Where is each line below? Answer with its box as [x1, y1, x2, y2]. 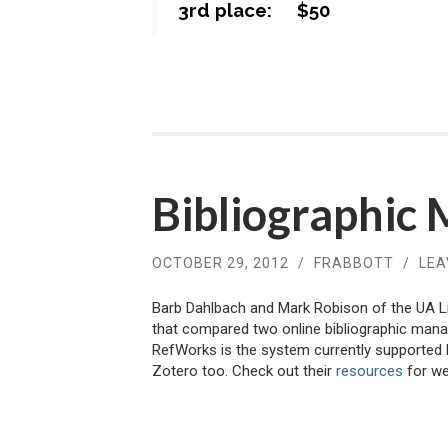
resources [336, 362, 403, 381]
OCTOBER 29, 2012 [152, 254, 289, 271]
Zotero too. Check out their [152, 362, 336, 381]
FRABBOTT [314, 254, 394, 271]
